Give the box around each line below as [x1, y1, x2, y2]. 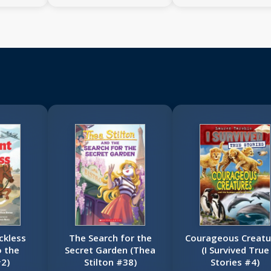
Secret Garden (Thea [65, 244, 156, 256]
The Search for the [68, 232, 152, 244]
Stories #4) [211, 256, 260, 269]
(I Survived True [201, 244, 269, 256]
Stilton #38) [83, 256, 137, 269]
